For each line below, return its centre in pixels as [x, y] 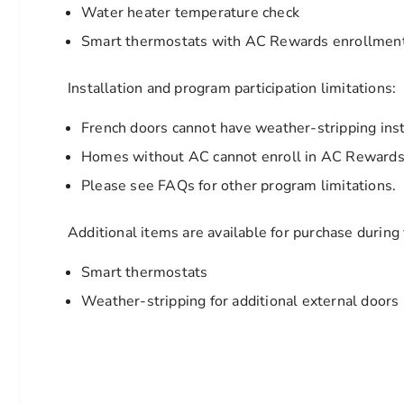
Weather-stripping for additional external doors [240, 301]
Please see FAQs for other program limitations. [239, 186]
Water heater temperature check [190, 13]
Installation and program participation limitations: [232, 88]
